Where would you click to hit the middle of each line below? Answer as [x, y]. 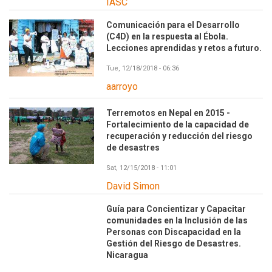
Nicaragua [127, 255]
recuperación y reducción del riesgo [179, 136]
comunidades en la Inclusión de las [177, 220]
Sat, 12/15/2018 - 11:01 [141, 168]
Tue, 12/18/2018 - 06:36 [143, 69]
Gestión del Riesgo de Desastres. [174, 243]
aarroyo [122, 87]
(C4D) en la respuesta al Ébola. [167, 37]
